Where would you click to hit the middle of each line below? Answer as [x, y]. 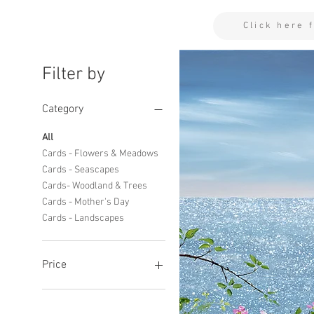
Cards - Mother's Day [86, 202]
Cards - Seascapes [81, 170]
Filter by [74, 75]
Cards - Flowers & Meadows [100, 154]
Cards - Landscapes [83, 218]
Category [63, 109]
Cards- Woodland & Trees [95, 186]
